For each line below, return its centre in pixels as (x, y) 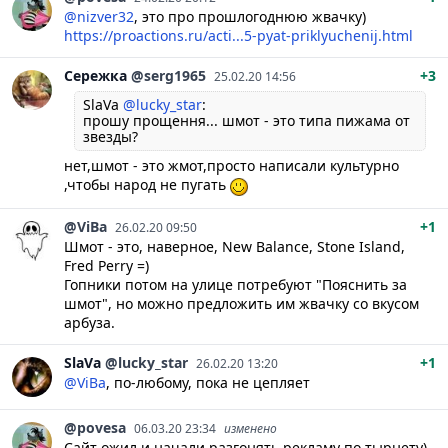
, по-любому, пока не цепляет (208, 382)
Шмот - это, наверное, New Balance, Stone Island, (234, 246)
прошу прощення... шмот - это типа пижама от (246, 121)
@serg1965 (168, 76)
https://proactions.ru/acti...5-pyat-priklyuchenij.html (238, 36)
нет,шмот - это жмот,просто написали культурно (231, 166)
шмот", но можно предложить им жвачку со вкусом (241, 303)
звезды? (110, 137)
